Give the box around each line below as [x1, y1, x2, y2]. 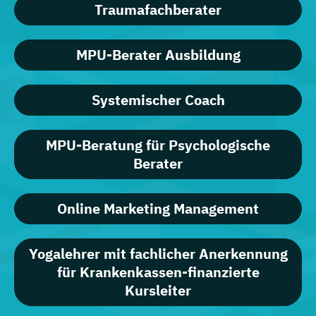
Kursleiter [125, 281, 191, 300]
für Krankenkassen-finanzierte [56, 262, 260, 282]
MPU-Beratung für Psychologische [46, 135, 270, 155]
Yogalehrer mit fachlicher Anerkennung [28, 244, 288, 264]
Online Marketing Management [57, 199, 259, 219]
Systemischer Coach [91, 90, 225, 110]
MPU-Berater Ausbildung [75, 45, 241, 65]
